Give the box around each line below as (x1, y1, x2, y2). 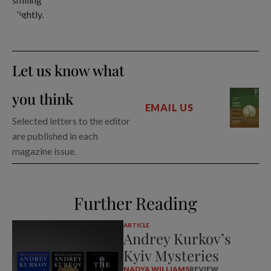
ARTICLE (123, 221, 149, 229)
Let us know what (12, 60, 124, 80)
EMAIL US (145, 102, 194, 114)
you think (12, 89, 73, 109)
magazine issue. (12, 145, 76, 157)
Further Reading (74, 192, 197, 215)
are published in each (12, 130, 98, 142)
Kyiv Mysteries (123, 246, 219, 266)
